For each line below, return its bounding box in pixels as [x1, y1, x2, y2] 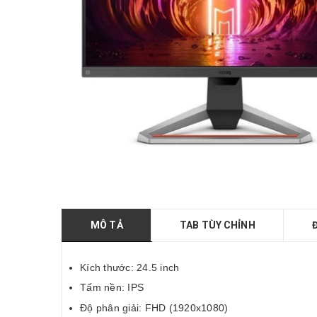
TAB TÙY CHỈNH [179, 219, 255, 231]
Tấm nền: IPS [80, 282, 144, 294]
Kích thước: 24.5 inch [80, 261, 180, 273]
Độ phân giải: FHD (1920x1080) [80, 301, 229, 313]
